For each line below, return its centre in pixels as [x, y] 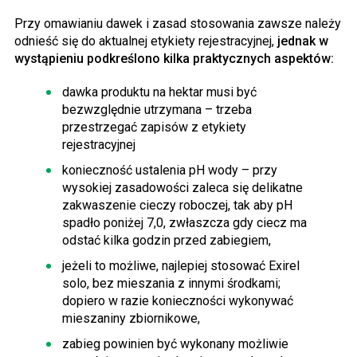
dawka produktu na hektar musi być [159, 92]
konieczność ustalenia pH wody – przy [170, 171]
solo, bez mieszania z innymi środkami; [171, 284]
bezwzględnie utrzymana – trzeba [157, 110]
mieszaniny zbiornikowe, [131, 319]
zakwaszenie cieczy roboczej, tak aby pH [177, 206]
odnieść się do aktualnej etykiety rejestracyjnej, [146, 41]
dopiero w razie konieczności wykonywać [178, 301]
